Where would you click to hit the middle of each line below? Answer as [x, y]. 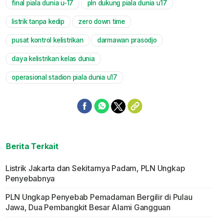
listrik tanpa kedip [38, 22]
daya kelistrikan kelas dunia [53, 59]
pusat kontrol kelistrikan [48, 40]
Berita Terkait [32, 146]
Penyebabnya [30, 179]
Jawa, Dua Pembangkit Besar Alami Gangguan [88, 208]
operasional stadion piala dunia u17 [65, 77]
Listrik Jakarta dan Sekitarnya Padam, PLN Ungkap [95, 168]
